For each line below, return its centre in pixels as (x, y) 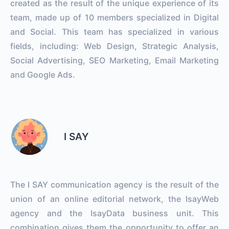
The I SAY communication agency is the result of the (114, 184)
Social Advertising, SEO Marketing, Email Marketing (114, 60)
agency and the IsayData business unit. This (114, 213)
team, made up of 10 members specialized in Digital (114, 17)
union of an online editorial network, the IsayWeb (114, 199)
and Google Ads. (43, 74)
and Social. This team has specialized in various (114, 31)
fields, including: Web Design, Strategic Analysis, (114, 46)
